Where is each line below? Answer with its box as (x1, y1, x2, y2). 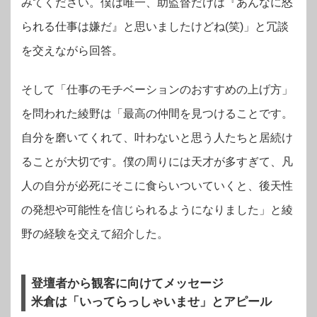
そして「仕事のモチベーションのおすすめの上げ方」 (21, 83, 293, 96)
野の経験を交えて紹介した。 (21, 228, 168, 241)
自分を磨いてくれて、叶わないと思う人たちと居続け (21, 132, 293, 144)
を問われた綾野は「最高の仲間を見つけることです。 (21, 108, 293, 120)
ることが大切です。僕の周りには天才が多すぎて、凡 (21, 156, 293, 168)
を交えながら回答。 (21, 45, 123, 57)
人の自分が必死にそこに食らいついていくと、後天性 (21, 180, 293, 192)
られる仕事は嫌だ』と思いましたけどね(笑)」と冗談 (21, 21, 289, 33)
